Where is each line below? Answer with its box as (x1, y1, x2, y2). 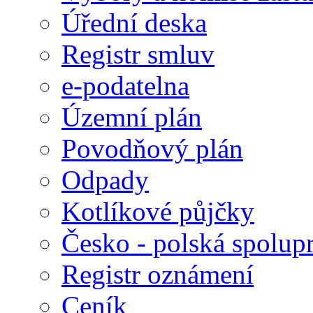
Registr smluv (61, 39, 214, 70)
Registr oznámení (61, 259, 254, 290)
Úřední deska (61, 8, 207, 38)
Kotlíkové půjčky (61, 196, 254, 227)
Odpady (61, 165, 149, 196)
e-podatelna (61, 71, 189, 101)
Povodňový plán (61, 133, 243, 164)
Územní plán (61, 102, 202, 133)
